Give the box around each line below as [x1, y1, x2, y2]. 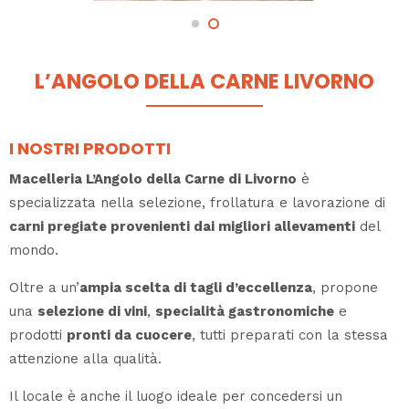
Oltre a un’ [9, 279, 79, 297]
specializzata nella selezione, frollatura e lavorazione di [9, 194, 385, 212]
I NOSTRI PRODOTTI [9, 137, 171, 161]
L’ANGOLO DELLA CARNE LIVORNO [35, 67, 374, 97]
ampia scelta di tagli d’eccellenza [79, 279, 312, 297]
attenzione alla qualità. [9, 351, 162, 368]
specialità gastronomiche [155, 303, 334, 320]
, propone [312, 279, 378, 297]
